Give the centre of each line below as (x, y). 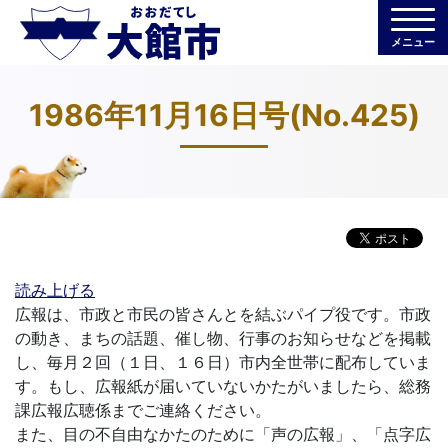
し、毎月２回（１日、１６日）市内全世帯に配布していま (223, 362)
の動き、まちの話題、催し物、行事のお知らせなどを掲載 (223, 338)
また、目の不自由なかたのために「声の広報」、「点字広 (223, 434)
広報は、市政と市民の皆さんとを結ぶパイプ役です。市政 (223, 314)
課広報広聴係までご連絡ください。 (143, 410)
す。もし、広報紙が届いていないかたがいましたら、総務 (223, 386)
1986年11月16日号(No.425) (224, 115)
